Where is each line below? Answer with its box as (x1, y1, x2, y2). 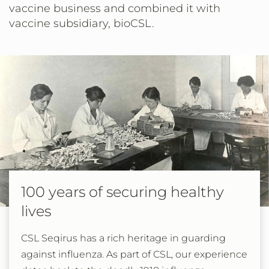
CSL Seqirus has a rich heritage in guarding (21, 232, 226, 244)
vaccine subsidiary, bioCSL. (9, 17, 154, 30)
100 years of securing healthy (21, 183, 224, 201)
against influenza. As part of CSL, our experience (21, 249, 247, 260)
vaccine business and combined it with (9, 2, 220, 15)
